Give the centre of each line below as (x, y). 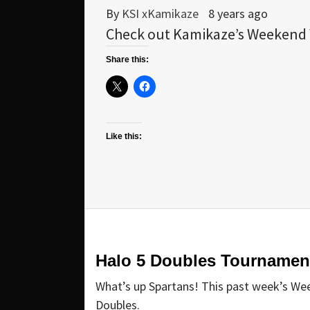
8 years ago (238, 14)
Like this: (124, 137)
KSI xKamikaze (162, 14)
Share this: (127, 60)
